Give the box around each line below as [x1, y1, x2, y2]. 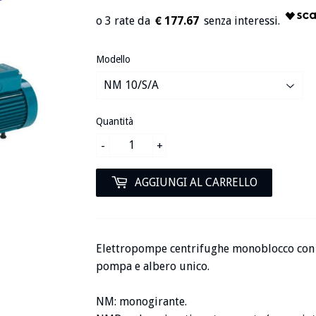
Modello [96, 53, 130, 65]
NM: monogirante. [96, 294, 187, 308]
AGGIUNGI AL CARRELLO [135, 175, 257, 189]
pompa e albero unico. [96, 259, 209, 273]
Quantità [96, 115, 133, 127]
